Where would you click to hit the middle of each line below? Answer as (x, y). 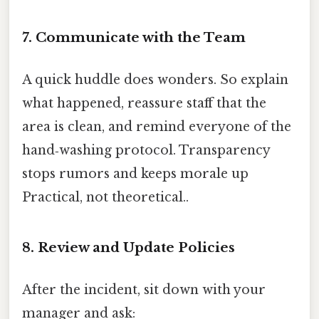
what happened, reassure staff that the (144, 104)
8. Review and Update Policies (129, 248)
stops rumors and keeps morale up (135, 174)
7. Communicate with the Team (134, 38)
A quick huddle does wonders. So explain (155, 80)
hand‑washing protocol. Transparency (146, 151)
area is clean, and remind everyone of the (157, 127)
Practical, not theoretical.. (105, 198)
